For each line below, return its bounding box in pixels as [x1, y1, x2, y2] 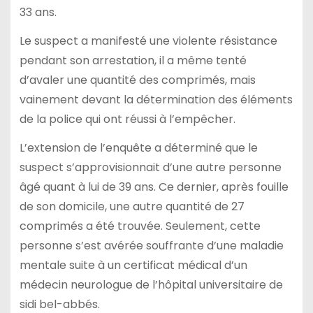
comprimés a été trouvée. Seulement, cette [19, 217, 261, 234]
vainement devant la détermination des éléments [19, 92, 293, 108]
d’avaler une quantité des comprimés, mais [19, 72, 256, 89]
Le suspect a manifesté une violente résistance [19, 33, 277, 50]
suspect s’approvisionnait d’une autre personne [19, 159, 282, 175]
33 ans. [19, 4, 57, 21]
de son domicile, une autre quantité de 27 [19, 198, 245, 214]
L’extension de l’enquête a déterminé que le [19, 139, 258, 156]
